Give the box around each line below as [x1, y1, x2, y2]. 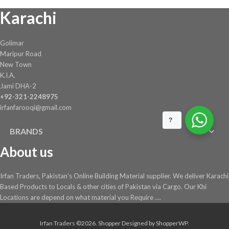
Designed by [121, 219, 156, 227]
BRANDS [10, 126, 43, 136]
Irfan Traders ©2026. [40, 219, 98, 227]
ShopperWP [156, 219, 188, 227]
